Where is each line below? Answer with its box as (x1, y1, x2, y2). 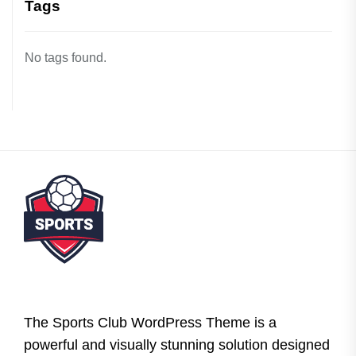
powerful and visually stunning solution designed (24, 336, 330, 353)
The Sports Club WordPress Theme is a (24, 314, 277, 331)
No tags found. (25, 50, 106, 64)
